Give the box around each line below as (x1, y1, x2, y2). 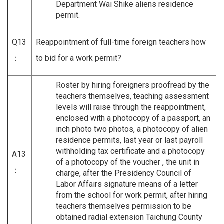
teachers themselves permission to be (56, 201, 191, 211)
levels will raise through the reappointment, (56, 102, 206, 112)
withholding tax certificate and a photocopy (56, 146, 205, 156)
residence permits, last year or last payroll (56, 135, 203, 145)
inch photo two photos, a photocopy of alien (56, 124, 208, 134)
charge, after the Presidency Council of (56, 168, 191, 178)
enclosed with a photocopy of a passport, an (56, 113, 210, 123)
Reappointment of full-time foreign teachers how (36, 37, 206, 47)
